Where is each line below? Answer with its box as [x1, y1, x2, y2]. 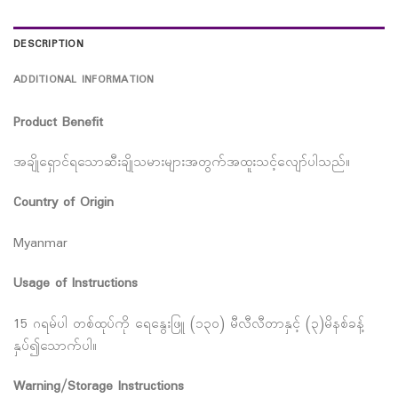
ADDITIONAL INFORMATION [13, 72, 155, 89]
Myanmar [13, 233, 68, 254]
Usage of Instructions [13, 274, 138, 295]
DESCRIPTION [13, 36, 84, 53]
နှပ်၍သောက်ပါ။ [13, 336, 97, 357]
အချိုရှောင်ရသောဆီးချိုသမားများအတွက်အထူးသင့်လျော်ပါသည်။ [13, 153, 350, 174]
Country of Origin [13, 193, 114, 214]
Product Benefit [13, 112, 103, 133]
